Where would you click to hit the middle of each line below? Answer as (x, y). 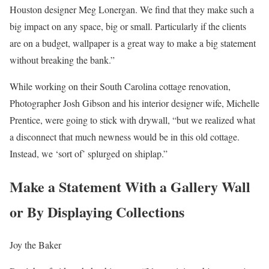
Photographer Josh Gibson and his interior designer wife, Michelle (134, 103)
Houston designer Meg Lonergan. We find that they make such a (132, 10)
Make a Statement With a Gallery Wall (130, 187)
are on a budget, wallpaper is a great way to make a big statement (133, 43)
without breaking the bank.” (62, 60)
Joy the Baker (35, 245)
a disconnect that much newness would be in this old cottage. (125, 137)
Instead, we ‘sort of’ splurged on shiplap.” (89, 154)
